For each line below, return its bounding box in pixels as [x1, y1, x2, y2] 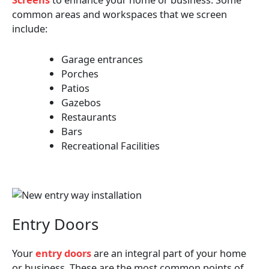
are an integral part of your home [91, 246, 246, 260]
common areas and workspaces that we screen [12, 7, 227, 22]
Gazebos [61, 95, 101, 109]
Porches [61, 66, 101, 80]
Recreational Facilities [61, 138, 160, 153]
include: [12, 22, 47, 36]
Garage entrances [61, 52, 144, 66]
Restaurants [61, 109, 119, 124]
